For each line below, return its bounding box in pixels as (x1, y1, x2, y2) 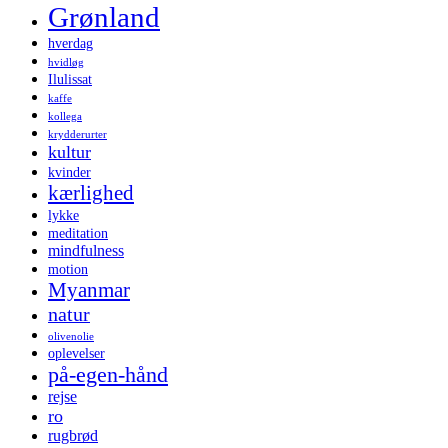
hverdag (48, 35, 93, 51)
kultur (48, 141, 91, 162)
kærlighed (48, 180, 134, 205)
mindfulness (48, 241, 124, 259)
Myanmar (48, 277, 130, 302)
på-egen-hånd (48, 361, 168, 387)
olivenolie (48, 330, 94, 342)
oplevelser (48, 345, 105, 361)
